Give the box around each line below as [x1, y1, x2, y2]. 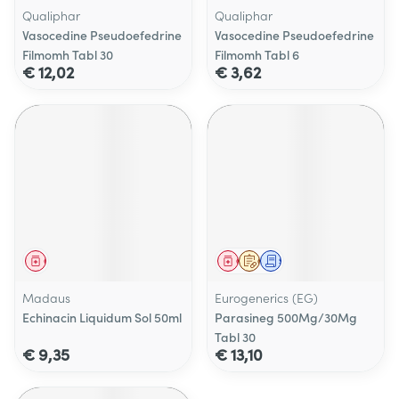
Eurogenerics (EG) [215, 289, 318, 306]
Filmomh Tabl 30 [22, 45, 113, 63]
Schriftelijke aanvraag [279, 255, 368, 267]
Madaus [22, 289, 70, 306]
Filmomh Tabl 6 [215, 45, 299, 63]
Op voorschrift [257, 255, 314, 267]
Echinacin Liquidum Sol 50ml [22, 308, 182, 326]
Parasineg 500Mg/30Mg [215, 308, 357, 326]
